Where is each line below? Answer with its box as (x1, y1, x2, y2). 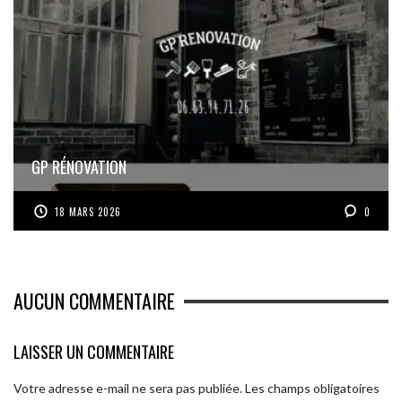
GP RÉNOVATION (31, 155, 127, 179)
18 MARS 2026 (55, 205, 122, 220)
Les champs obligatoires (245, 380, 380, 396)
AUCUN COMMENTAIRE (13, 286, 175, 316)
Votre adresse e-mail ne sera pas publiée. (13, 380, 242, 396)
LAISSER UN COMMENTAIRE (13, 339, 174, 364)
